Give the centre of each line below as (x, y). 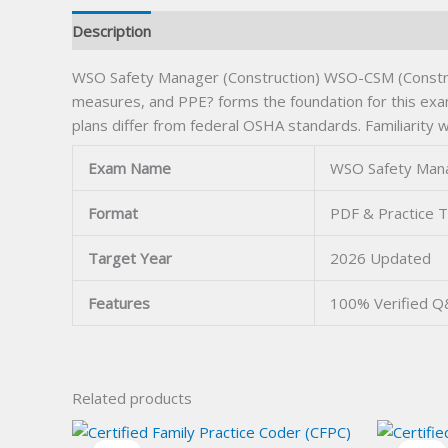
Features (119, 302)
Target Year (130, 257)
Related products (132, 397)
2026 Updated (380, 257)
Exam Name (129, 167)
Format (113, 212)
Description (111, 30)
